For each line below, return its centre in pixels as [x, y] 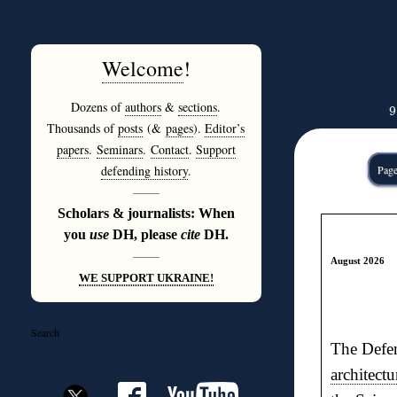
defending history [144, 171]
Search [45, 332]
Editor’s [225, 128]
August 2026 [357, 261]
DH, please [146, 234]
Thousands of [82, 128]
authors [143, 107]
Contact [169, 149]
